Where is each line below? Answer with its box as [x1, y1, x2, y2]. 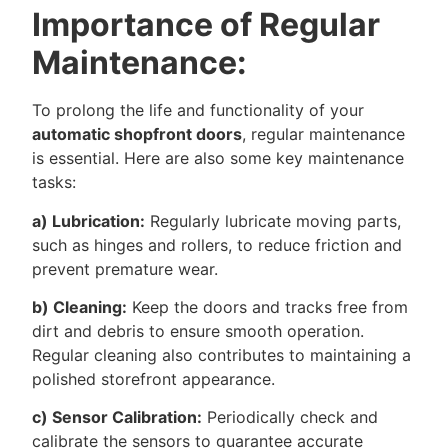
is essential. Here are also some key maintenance [32, 148, 404, 169]
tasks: [32, 172, 76, 193]
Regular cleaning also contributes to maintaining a [32, 345, 411, 366]
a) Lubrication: [32, 210, 145, 231]
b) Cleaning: [32, 297, 127, 318]
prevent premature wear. [32, 258, 218, 279]
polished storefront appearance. [32, 369, 275, 390]
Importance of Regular [32, 5, 380, 45]
